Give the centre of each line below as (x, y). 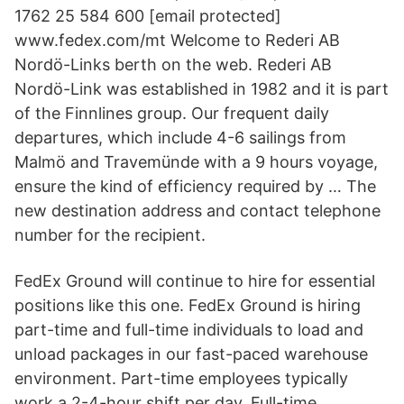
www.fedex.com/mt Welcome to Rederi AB (177, 40)
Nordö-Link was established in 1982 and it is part (202, 89)
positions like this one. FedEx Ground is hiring (188, 305)
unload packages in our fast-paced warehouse (191, 354)
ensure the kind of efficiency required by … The (195, 186)
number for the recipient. (110, 235)
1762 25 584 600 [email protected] (148, 16)
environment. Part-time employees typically (181, 378)
